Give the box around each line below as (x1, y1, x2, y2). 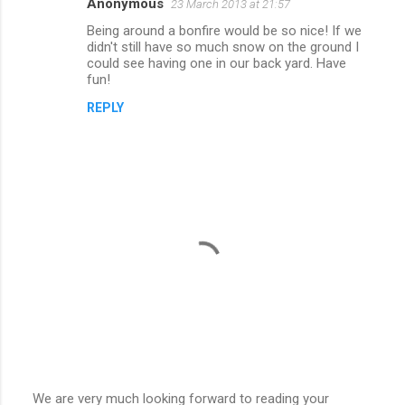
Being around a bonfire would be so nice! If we (87, 22, 362, 39)
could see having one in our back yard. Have (87, 54, 346, 71)
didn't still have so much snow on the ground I (87, 38, 359, 55)
